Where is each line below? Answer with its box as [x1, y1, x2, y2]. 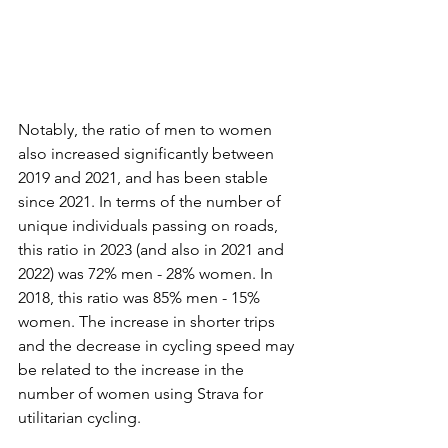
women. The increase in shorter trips [18, 311, 279, 331]
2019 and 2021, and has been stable [18, 167, 272, 187]
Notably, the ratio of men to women [18, 119, 276, 139]
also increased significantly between [18, 143, 278, 163]
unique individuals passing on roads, [18, 215, 282, 235]
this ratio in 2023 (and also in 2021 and [18, 239, 288, 259]
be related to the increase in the [18, 359, 248, 379]
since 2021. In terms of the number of [18, 191, 285, 211]
